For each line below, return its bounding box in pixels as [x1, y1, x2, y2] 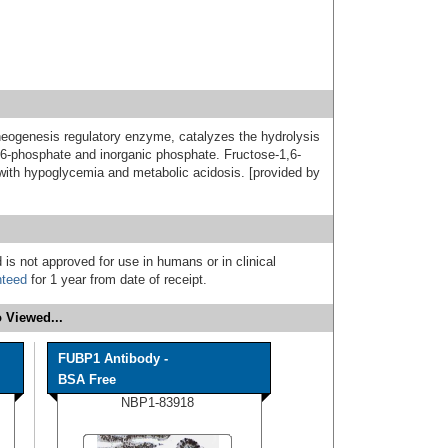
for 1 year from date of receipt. [27, 272, 207, 288]
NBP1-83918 [121, 395, 194, 411]
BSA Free [58, 372, 116, 388]
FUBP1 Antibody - [58, 351, 168, 367]
